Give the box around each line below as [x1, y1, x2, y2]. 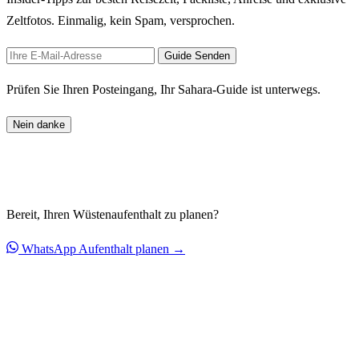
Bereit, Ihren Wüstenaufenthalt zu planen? [6, 208, 219, 222]
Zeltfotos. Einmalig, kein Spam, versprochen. [6, 14, 235, 28]
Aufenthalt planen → [79, 242, 185, 256]
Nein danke [13, 119, 65, 131]
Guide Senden [164, 50, 230, 63]
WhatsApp [22, 242, 76, 256]
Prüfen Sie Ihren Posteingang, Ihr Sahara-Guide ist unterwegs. [6, 83, 321, 97]
